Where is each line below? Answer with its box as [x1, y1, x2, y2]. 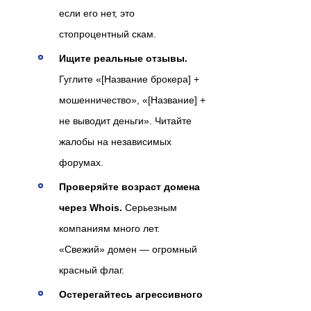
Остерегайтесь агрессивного [59, 288, 203, 300]
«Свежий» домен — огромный [59, 243, 197, 255]
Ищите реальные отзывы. [59, 52, 187, 64]
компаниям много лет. [59, 222, 160, 234]
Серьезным [122, 201, 177, 213]
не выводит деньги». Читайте [59, 115, 192, 126]
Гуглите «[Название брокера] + [59, 73, 199, 85]
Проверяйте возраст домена [59, 180, 200, 192]
